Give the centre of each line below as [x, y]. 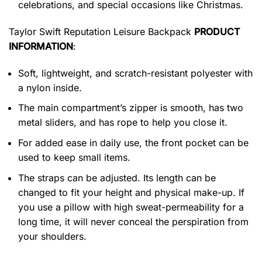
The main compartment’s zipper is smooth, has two [131, 108]
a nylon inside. [50, 87]
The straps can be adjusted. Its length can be [117, 177]
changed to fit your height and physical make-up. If [131, 192]
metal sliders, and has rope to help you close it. [123, 123]
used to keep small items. [74, 157]
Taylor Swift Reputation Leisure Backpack [101, 31]
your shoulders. [52, 236]
